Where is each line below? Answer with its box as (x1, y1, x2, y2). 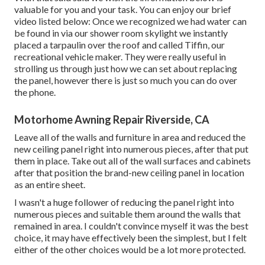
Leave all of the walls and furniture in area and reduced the (14, 131, 245, 143)
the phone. (14, 86, 56, 98)
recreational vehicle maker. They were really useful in (14, 51, 226, 63)
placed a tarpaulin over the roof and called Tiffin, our (14, 39, 225, 51)
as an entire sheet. (14, 179, 85, 190)
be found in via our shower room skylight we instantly (14, 27, 228, 39)
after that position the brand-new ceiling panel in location (14, 167, 244, 179)
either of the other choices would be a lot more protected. (14, 244, 245, 256)
